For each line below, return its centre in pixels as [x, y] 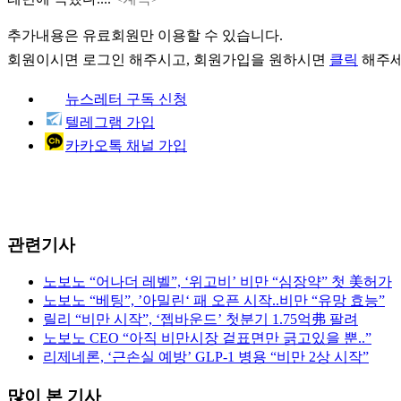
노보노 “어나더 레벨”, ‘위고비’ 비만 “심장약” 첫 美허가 [218, 282]
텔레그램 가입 [110, 122]
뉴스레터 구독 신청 [126, 98]
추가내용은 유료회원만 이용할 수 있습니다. [145, 35]
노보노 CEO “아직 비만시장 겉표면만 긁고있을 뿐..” [207, 338]
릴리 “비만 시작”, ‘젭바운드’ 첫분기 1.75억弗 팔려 [200, 320]
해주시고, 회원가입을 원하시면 [227, 59]
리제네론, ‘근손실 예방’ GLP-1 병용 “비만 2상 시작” [206, 357]
